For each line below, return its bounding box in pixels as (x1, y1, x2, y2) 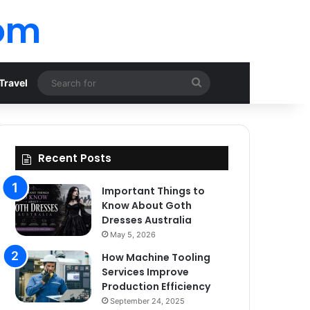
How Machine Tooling (102, 250, 211, 264)
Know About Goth (102, 199, 192, 212)
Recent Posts (38, 151, 112, 165)
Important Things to (102, 184, 206, 198)
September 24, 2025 (110, 296, 185, 306)
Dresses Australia (102, 213, 192, 227)
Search (201, 75, 237, 89)
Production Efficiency (102, 280, 211, 293)
